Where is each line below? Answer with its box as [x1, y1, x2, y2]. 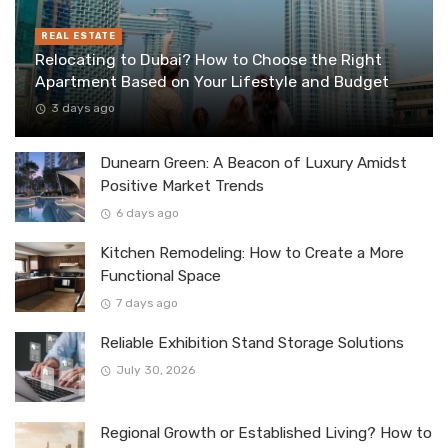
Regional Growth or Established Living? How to [100, 424, 432, 443]
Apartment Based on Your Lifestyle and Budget [35, 71, 389, 91]
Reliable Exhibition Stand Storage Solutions [100, 334, 404, 353]
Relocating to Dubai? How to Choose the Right [35, 49, 382, 69]
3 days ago [50, 101, 115, 116]
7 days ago [115, 296, 178, 311]
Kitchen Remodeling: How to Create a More [100, 244, 404, 263]
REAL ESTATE [41, 30, 116, 41]
